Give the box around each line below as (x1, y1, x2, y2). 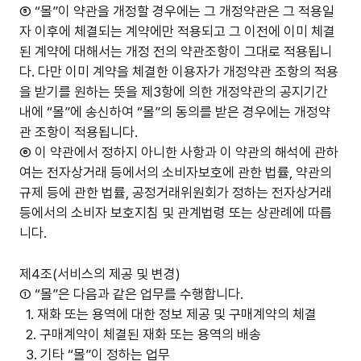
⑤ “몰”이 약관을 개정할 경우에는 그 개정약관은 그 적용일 (19, 3, 334, 19)
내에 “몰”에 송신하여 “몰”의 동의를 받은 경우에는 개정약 (19, 104, 330, 120)
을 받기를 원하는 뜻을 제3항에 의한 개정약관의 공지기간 (19, 84, 328, 100)
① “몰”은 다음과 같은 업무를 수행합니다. (19, 285, 243, 302)
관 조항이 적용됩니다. (19, 124, 138, 140)
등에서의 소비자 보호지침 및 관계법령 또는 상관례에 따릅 (19, 205, 332, 221)
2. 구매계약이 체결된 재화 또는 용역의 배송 (19, 326, 261, 342)
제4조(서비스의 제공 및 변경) (19, 265, 180, 282)
